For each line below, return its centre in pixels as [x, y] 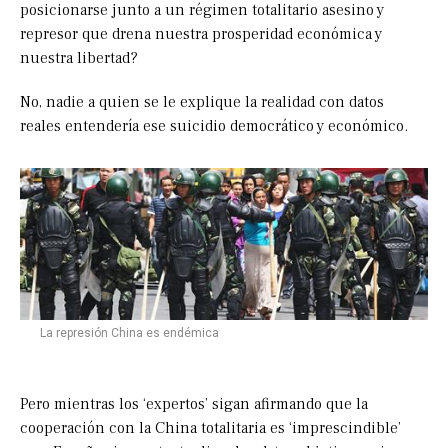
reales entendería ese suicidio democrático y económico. [214, 126]
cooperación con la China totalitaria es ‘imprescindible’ [210, 428]
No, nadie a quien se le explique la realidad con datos [202, 102]
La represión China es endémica [129, 333]
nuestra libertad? [79, 58]
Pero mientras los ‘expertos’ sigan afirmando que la [194, 404]
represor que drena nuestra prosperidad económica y [201, 34]
